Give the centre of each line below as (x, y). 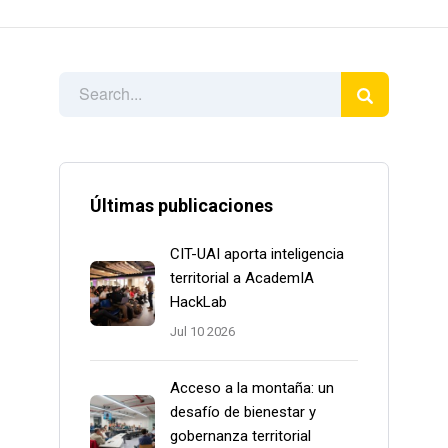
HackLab (198, 302)
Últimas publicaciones (181, 206)
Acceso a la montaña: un (252, 388)
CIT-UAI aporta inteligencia (257, 254)
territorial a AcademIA (242, 278)
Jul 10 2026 (202, 332)
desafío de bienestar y (243, 412)
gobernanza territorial (240, 436)
